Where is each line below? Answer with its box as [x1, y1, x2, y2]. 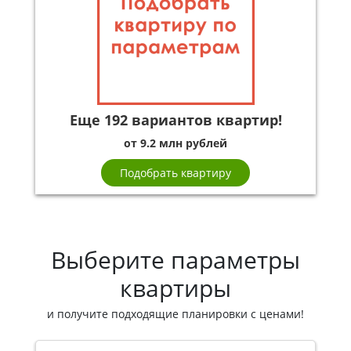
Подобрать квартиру [120, 165, 231, 180]
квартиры [120, 271, 231, 304]
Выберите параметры [51, 243, 300, 276]
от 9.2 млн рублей [124, 135, 227, 150]
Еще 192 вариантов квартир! [69, 110, 282, 129]
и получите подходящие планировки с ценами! [47, 306, 304, 321]
